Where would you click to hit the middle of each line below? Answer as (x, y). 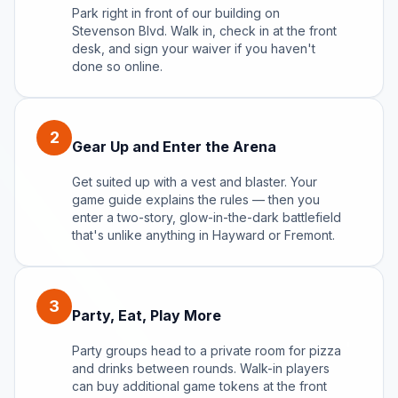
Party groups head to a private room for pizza (207, 350)
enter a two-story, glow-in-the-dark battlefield (207, 217)
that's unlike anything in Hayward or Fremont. (203, 235)
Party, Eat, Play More (147, 315)
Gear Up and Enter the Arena (174, 146)
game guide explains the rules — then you (196, 199)
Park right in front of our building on (176, 12)
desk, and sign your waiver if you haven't (194, 48)
